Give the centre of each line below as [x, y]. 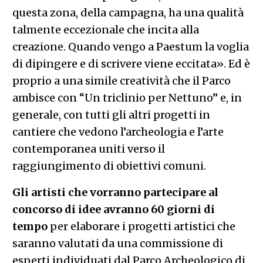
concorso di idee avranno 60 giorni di [113, 209]
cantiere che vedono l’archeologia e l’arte [118, 131]
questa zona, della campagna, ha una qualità [128, 12]
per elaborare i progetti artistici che [141, 226]
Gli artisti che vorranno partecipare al [115, 192]
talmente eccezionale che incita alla [105, 29]
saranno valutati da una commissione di [117, 243]
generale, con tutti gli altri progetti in [111, 114]
